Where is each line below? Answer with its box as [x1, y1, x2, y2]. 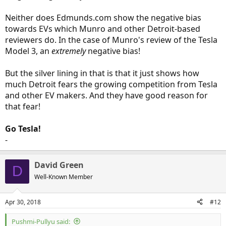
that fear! [5, 100, 40, 112]
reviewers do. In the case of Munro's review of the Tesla [5, 34, 217, 45]
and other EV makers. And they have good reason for [5, 89, 208, 101]
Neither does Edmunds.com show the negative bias [5, 12, 201, 23]
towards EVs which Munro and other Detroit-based [5, 23, 200, 34]
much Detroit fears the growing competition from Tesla [5, 78, 217, 90]
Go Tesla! [5, 123, 41, 134]
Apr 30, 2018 [5, 197, 41, 206]
